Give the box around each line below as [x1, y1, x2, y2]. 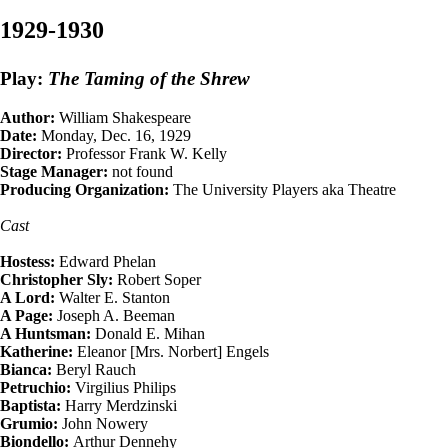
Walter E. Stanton [55, 288, 170, 306]
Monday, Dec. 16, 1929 [37, 126, 191, 144]
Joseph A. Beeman [53, 306, 175, 324]
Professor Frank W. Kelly [62, 144, 227, 162]
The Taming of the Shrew [48, 67, 250, 89]
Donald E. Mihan [91, 324, 205, 342]
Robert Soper [113, 270, 201, 288]
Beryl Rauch [52, 360, 136, 378]
